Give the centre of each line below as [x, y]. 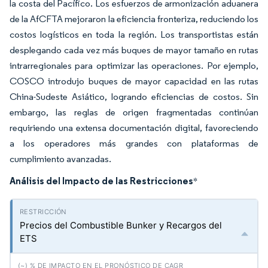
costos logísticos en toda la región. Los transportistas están [134, 34]
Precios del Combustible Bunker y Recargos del [121, 225]
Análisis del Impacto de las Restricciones [101, 181]
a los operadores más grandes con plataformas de [134, 143]
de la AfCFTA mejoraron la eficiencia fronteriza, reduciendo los [134, 19]
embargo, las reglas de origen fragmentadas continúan [134, 112]
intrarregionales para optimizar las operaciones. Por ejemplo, [134, 66]
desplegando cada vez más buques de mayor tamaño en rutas [134, 50]
